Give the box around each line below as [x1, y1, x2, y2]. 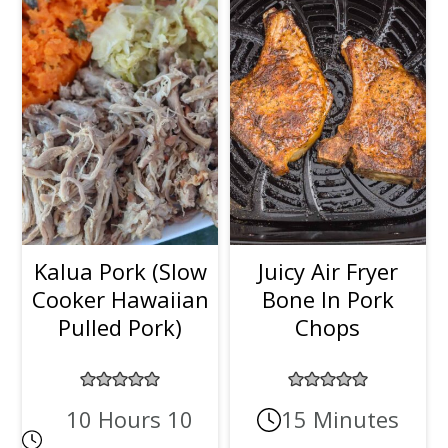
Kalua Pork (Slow [33, 256, 207, 287]
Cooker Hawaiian [31, 284, 209, 315]
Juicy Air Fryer [257, 256, 398, 287]
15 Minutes [280, 404, 399, 435]
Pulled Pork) [58, 312, 183, 343]
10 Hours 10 [66, 404, 194, 435]
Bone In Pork [261, 284, 394, 315]
